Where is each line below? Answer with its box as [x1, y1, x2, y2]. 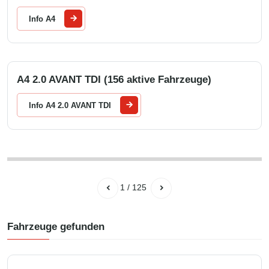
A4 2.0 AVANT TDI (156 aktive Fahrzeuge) [17, 74, 211, 85]
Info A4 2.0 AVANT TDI [29, 101, 111, 110]
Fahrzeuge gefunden [7, 221, 104, 232]
